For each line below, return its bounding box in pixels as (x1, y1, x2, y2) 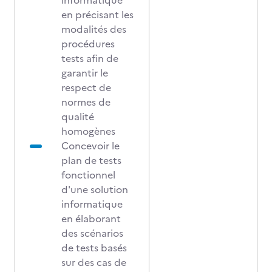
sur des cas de (61, 255, 126, 270)
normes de (61, 95, 110, 109)
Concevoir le (61, 138, 120, 153)
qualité (61, 109, 94, 124)
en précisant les (61, 7, 134, 22)
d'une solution (61, 182, 128, 197)
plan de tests (61, 153, 121, 168)
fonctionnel (61, 168, 115, 182)
